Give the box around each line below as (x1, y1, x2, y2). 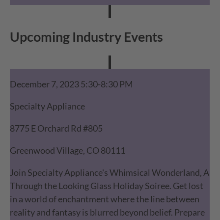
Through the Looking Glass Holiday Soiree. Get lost (10, 180, 204, 192)
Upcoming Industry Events (10, 28, 164, 45)
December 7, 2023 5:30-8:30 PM (10, 79, 134, 90)
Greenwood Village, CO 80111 (10, 145, 126, 156)
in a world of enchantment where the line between (10, 193, 200, 205)
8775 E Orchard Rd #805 (10, 123, 103, 134)
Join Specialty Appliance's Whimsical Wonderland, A (10, 167, 210, 178)
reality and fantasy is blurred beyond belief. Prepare (10, 207, 205, 218)
